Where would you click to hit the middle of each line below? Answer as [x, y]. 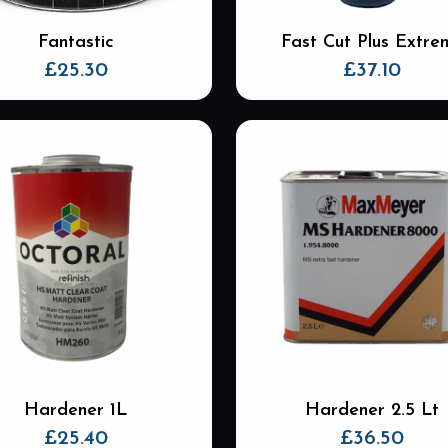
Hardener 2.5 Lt [372, 411]
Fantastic [75, 43]
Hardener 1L [76, 411]
